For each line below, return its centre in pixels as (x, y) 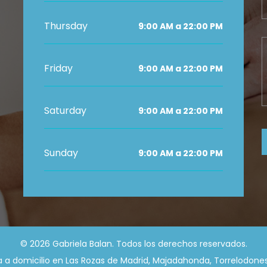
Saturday (65, 110)
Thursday (66, 26)
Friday (58, 68)
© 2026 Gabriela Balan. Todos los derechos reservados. (133, 243)
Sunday (61, 153)
